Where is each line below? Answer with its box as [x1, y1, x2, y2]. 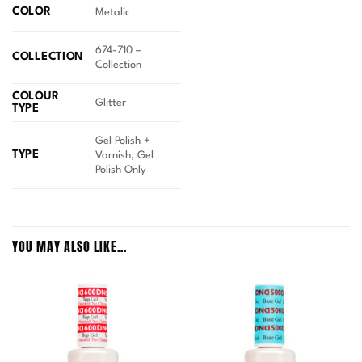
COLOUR [12, 91, 59, 103]
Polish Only [95, 164, 147, 175]
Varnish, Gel [95, 149, 154, 161]
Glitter [95, 97, 127, 108]
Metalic [95, 6, 131, 18]
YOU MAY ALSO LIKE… [12, 237, 127, 257]
